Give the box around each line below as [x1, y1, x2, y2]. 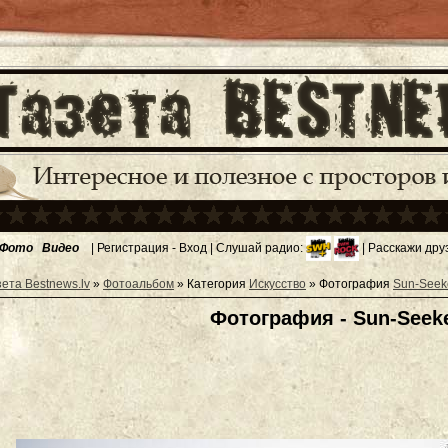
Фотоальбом [103, 277, 174, 291]
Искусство [249, 277, 306, 291]
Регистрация [97, 240, 169, 255]
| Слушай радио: [207, 240, 306, 255]
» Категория [174, 277, 249, 291]
